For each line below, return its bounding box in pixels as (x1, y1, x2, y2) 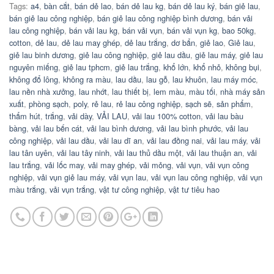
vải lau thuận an (187, 147, 242, 159)
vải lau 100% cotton (132, 110, 201, 122)
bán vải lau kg (69, 24, 117, 37)
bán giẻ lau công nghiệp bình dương (97, 12, 223, 24)
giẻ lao (200, 37, 223, 49)
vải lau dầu (56, 135, 94, 147)
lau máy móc (211, 73, 256, 86)
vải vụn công (206, 159, 249, 171)
